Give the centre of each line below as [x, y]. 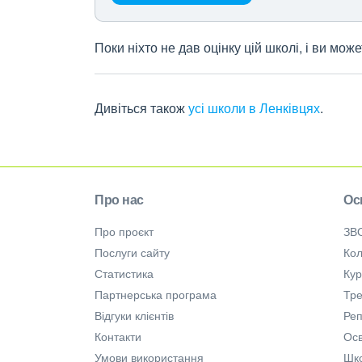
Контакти [118, 336]
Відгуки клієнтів [134, 315]
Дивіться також [141, 107]
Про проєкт [124, 231]
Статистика [124, 273]
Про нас [119, 199]
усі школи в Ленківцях [254, 107]
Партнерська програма [156, 294]
